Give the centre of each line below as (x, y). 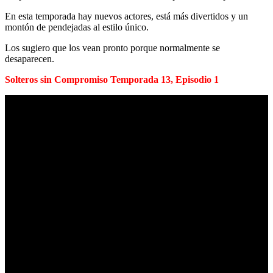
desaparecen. (30, 58)
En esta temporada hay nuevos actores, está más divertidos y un (126, 16)
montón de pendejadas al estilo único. (77, 27)
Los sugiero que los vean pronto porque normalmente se (112, 48)
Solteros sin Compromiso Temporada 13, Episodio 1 (112, 79)
